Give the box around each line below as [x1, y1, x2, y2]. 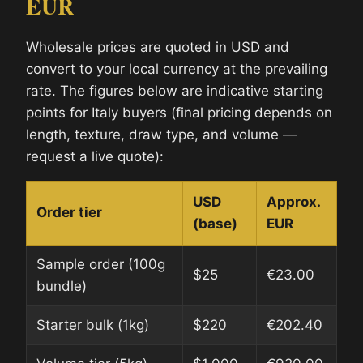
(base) [193, 215, 237, 232]
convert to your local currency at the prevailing [26, 60, 327, 77]
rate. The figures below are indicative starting [26, 82, 323, 99]
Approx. [267, 193, 321, 210]
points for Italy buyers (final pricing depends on [26, 104, 332, 121]
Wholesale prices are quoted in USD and [26, 38, 289, 55]
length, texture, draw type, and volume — [26, 126, 297, 143]
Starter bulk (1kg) [36, 316, 149, 333]
